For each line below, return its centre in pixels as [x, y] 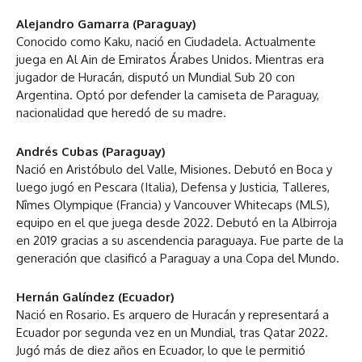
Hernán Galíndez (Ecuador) [95, 297]
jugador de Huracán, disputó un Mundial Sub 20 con [156, 77]
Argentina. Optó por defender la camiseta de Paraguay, [168, 95]
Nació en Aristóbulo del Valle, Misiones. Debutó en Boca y [174, 169]
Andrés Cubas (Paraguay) [91, 151]
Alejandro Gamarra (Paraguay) [106, 23]
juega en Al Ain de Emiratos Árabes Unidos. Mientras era [170, 59]
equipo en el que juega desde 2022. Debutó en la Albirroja [177, 222]
